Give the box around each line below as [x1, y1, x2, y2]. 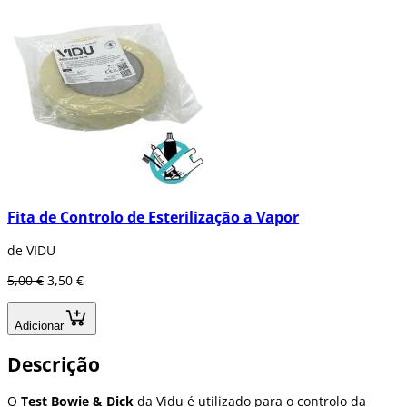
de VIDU [7, 242, 55, 260]
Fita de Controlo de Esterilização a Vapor [7, 206, 299, 227]
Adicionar [15, 319, 64, 333]
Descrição [7, 351, 100, 377]
